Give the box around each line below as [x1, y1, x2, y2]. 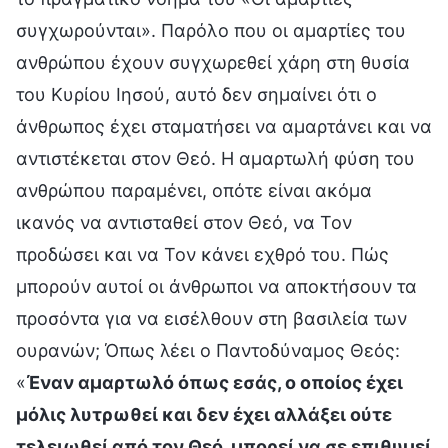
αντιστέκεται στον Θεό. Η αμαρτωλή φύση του [16, 147, 415, 169]
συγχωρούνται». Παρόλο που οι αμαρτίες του [16, 19, 406, 41]
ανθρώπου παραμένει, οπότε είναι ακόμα [16, 179, 372, 201]
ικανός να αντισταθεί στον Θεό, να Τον [16, 211, 352, 233]
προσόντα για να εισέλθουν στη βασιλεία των [16, 307, 407, 329]
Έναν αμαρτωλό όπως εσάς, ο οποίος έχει [26, 371, 403, 393]
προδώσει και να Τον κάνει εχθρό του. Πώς [16, 243, 389, 265]
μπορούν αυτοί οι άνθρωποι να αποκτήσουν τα [16, 275, 417, 297]
